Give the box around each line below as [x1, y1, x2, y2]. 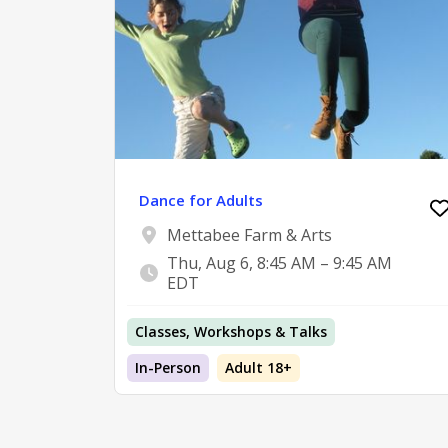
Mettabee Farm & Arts [167, 224, 332, 247]
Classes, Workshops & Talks [135, 322, 327, 342]
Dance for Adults [139, 190, 263, 211]
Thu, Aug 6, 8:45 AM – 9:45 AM [167, 252, 392, 275]
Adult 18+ [225, 358, 292, 378]
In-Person [135, 358, 201, 378]
